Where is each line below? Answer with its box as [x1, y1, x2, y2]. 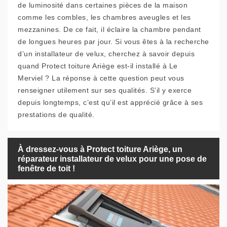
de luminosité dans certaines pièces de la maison [18, 1, 187, 9]
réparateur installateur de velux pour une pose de [18, 154, 207, 163]
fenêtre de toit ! [18, 164, 75, 173]
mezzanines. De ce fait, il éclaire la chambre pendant [18, 25, 201, 33]
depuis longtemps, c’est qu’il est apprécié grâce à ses [18, 98, 203, 106]
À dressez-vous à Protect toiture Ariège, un [18, 144, 182, 154]
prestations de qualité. [18, 110, 95, 119]
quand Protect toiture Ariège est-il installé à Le [18, 62, 178, 70]
